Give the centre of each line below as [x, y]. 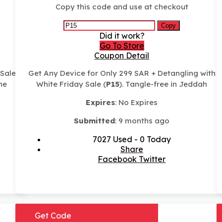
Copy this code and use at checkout [122, 7]
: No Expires [137, 103]
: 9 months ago [142, 121]
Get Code [53, 216]
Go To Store [122, 46]
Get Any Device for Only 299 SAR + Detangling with [122, 73]
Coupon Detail [122, 56]
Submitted [95, 121]
